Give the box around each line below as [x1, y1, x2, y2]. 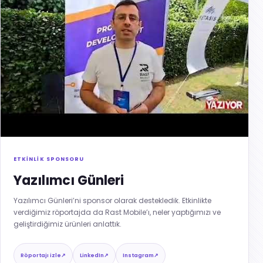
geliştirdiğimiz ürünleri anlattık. [14, 218, 122, 229]
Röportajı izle [21, 251, 61, 259]
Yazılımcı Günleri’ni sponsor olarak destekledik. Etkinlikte [14, 195, 211, 205]
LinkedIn [80, 251, 104, 259]
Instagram [123, 251, 154, 259]
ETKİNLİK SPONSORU [14, 155, 85, 163]
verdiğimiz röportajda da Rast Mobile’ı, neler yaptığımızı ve [14, 207, 221, 217]
